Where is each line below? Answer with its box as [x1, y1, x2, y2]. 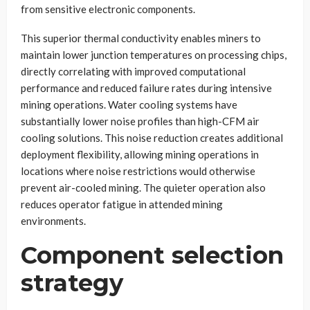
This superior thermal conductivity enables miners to [21, 31, 261, 44]
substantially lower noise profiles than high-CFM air [21, 114, 259, 127]
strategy [21, 268, 123, 298]
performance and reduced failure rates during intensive [21, 81, 272, 94]
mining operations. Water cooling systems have [21, 98, 237, 111]
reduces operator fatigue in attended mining [21, 197, 223, 210]
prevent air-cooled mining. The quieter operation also [21, 181, 266, 194]
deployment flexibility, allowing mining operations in [21, 147, 259, 161]
